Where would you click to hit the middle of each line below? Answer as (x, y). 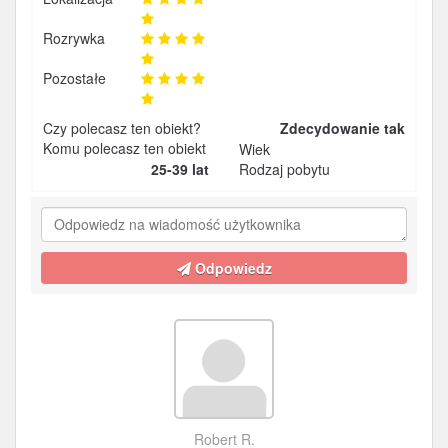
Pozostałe (74, 78)
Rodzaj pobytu (284, 169)
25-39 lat (180, 169)
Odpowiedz (231, 268)
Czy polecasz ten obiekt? (122, 128)
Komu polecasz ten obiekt (124, 148)
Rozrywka (74, 38)
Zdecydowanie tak (342, 128)
